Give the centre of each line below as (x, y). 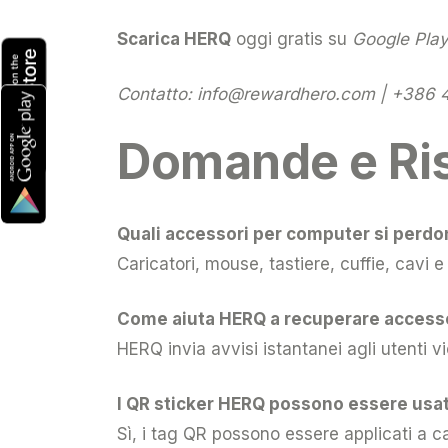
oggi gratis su (291, 38)
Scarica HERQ (174, 38)
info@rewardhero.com (286, 93)
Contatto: (157, 93)
